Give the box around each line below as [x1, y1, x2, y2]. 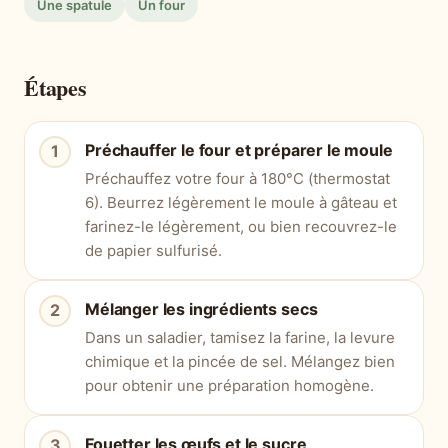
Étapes [24, 70, 87, 104]
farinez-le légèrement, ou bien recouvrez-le [85, 216, 397, 236]
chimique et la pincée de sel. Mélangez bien [85, 351, 395, 371]
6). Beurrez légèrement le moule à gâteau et [85, 192, 397, 212]
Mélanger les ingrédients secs [85, 298, 318, 319]
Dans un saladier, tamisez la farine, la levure [85, 327, 395, 347]
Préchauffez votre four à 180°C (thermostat [85, 168, 390, 188]
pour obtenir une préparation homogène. [85, 375, 374, 395]
